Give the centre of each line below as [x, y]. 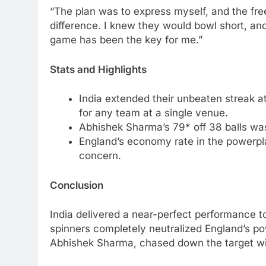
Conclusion [77, 185]
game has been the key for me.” [126, 40]
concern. [100, 156]
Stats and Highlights [98, 69]
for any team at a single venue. [153, 113]
